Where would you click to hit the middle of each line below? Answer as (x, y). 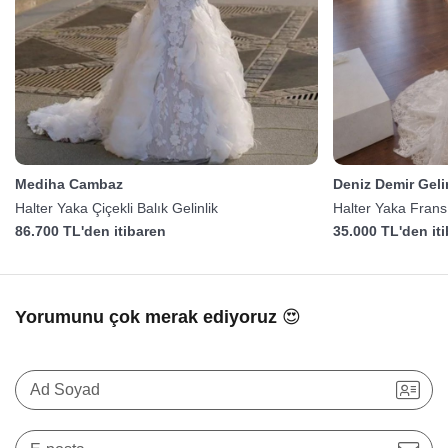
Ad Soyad (65, 390)
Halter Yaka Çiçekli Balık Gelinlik (116, 208)
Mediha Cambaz (69, 184)
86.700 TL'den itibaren (90, 231)
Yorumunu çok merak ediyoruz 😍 (158, 317)
